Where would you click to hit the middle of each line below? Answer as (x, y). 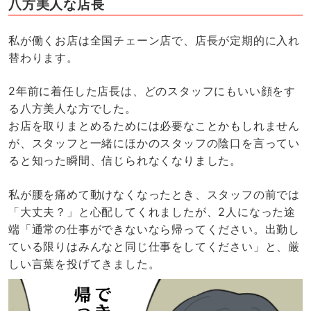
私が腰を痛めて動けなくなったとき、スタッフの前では (154, 195)
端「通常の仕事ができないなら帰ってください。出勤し (154, 229)
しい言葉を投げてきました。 (84, 264)
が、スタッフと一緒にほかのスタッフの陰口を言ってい (154, 143)
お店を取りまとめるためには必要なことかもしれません (154, 126)
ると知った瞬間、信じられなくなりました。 (125, 161)
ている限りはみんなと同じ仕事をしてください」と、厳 (154, 247)
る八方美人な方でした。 (72, 109)
